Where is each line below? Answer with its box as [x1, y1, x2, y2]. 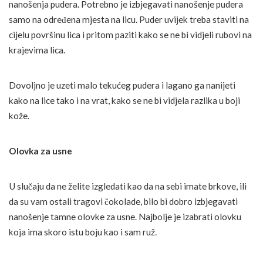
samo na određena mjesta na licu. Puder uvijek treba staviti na [9, 14, 249, 25]
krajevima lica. [9, 45, 65, 56]
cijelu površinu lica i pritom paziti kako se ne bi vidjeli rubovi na [9, 29, 252, 41]
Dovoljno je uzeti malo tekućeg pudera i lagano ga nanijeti [9, 80, 235, 91]
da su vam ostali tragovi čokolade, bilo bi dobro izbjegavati [9, 196, 238, 207]
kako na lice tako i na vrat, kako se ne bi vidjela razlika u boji [9, 95, 240, 106]
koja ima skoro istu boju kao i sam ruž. [9, 227, 157, 238]
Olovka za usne [9, 146, 72, 157]
